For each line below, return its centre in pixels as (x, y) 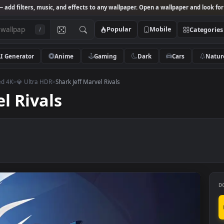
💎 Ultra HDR (62, 90)
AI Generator (41, 62)
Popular (157, 32)
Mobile (203, 32)
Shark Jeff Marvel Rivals (122, 90)
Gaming (142, 62)
